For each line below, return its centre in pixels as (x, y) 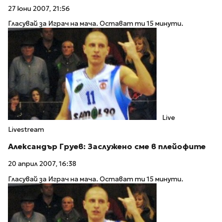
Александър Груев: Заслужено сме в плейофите (107, 147)
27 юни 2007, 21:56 (39, 8)
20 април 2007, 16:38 (42, 164)
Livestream (26, 130)
